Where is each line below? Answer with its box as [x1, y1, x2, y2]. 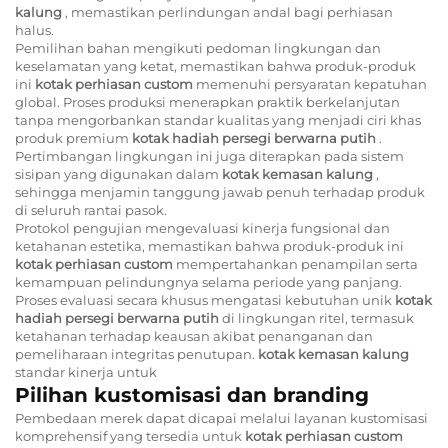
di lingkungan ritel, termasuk [222, 309, 414, 326]
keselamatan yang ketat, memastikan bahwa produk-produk [15, 57, 416, 74]
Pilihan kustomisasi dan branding [15, 382, 369, 407]
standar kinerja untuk [15, 363, 157, 380]
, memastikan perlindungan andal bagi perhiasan [65, 3, 393, 20]
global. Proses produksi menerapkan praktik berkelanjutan [15, 93, 400, 110]
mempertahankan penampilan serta [176, 255, 418, 272]
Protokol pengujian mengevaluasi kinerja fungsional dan [15, 219, 390, 236]
